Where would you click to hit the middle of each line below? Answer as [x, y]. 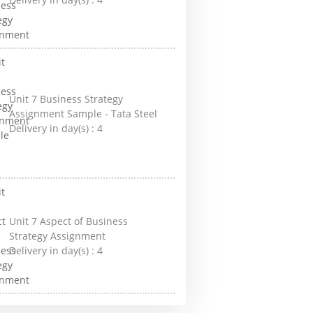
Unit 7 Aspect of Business [69, 221]
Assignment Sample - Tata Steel [83, 113]
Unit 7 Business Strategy [66, 99]
